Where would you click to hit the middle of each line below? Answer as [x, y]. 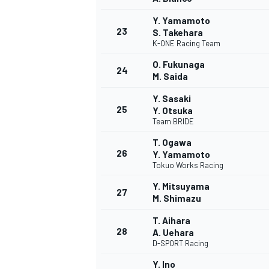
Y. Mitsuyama [181, 186]
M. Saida [170, 77]
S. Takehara [178, 33]
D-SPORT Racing [180, 243]
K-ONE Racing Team [186, 44]
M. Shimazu [177, 198]
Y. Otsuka [173, 111]
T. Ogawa [172, 143]
